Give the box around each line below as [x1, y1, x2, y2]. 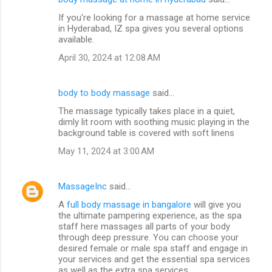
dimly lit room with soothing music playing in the [58, 116, 250, 127]
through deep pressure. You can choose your [58, 231, 239, 243]
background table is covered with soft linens [58, 127, 234, 138]
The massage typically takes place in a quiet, [58, 105, 235, 117]
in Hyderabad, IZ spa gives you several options [58, 22, 243, 34]
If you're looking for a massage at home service [58, 12, 250, 23]
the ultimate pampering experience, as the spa [58, 209, 242, 221]
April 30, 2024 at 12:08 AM [58, 52, 160, 63]
